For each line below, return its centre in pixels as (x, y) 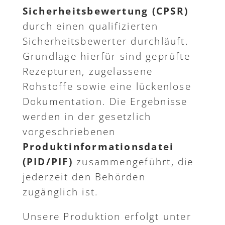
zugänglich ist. (61, 192)
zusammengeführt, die (133, 162)
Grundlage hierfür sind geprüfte (106, 57)
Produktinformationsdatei (98, 147)
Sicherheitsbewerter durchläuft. (105, 41)
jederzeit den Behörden (84, 177)
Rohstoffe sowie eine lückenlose (107, 87)
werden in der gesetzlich (87, 117)
